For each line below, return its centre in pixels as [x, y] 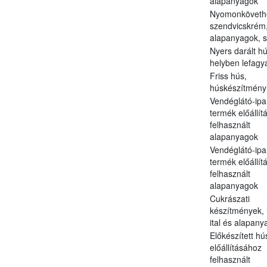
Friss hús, [228, 75]
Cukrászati [229, 198]
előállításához [235, 247]
